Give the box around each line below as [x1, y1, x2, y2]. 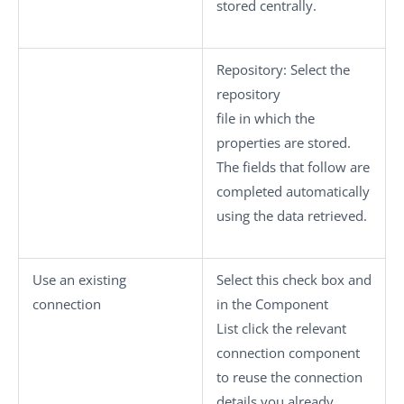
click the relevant [238, 319, 346, 337]
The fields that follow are [216, 158, 370, 176]
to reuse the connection [216, 368, 363, 386]
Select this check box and [216, 271, 372, 289]
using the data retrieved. [216, 207, 367, 225]
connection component [216, 344, 360, 362]
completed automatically [216, 182, 370, 200]
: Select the [283, 60, 350, 78]
